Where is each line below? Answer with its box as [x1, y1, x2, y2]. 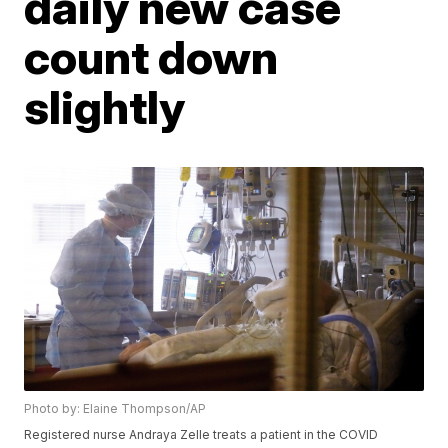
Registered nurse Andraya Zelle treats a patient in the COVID [24, 427, 379, 443]
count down [24, 29, 279, 85]
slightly [24, 79, 186, 135]
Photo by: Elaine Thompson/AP [24, 401, 207, 417]
